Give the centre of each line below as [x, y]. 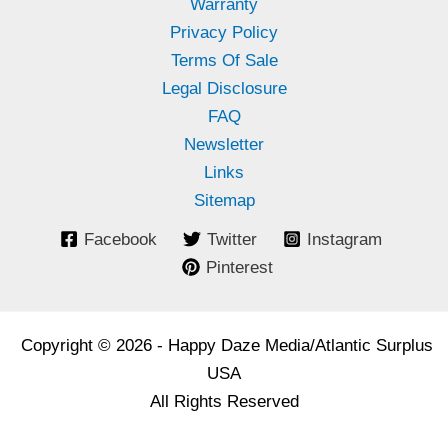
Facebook [121, 239]
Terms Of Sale [224, 60]
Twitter [232, 239]
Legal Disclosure [224, 88]
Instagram [344, 239]
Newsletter [224, 144]
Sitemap [224, 200]
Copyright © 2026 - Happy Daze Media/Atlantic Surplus [224, 345]
